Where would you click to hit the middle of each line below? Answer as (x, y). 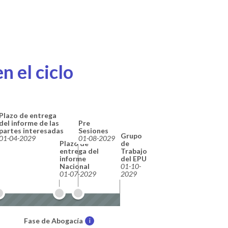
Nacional (75, 166)
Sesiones (94, 130)
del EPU (134, 158)
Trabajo (134, 151)
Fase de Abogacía (54, 220)
